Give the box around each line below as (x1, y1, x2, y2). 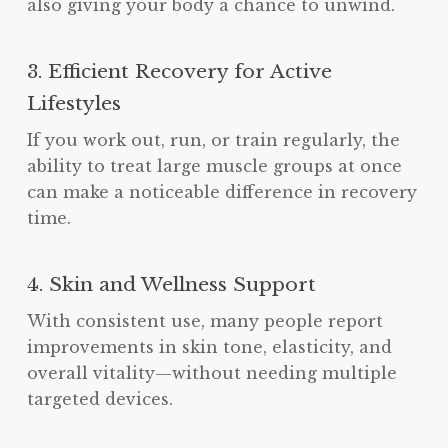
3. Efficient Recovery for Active (26, 59, 332, 84)
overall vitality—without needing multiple (26, 363, 397, 384)
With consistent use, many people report (26, 311, 383, 332)
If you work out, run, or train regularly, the (26, 130, 400, 151)
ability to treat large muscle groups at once (26, 156, 402, 177)
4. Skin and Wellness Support (26, 272, 316, 297)
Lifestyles (26, 91, 121, 116)
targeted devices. (26, 389, 173, 410)
